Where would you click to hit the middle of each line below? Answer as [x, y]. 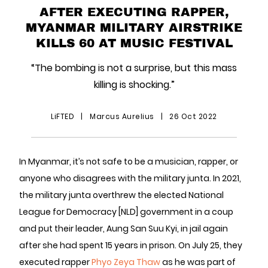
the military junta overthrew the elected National [121, 195]
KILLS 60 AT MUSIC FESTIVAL [134, 42]
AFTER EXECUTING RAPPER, [134, 11]
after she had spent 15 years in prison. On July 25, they [131, 245]
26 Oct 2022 [192, 116]
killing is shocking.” [134, 85]
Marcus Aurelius [122, 116]
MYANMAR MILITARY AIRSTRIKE [134, 27]
